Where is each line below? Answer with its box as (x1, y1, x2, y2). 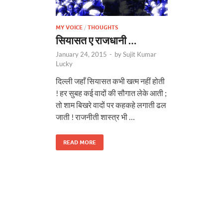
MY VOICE (56, 23, 83, 31)
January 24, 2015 (56, 50, 107, 58)
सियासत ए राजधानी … (56, 33, 136, 46)
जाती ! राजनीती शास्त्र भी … (56, 111, 135, 121)
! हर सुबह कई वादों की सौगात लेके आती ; (56, 88, 167, 98)
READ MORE (63, 138, 96, 146)
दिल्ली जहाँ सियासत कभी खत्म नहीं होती (56, 76, 165, 86)
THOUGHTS (88, 23, 118, 31)
